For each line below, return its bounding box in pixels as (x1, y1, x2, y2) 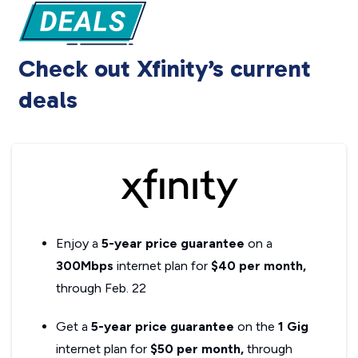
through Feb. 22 (56, 280, 146, 296)
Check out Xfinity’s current (18, 54, 311, 84)
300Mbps (56, 258, 113, 274)
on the (234, 319, 278, 335)
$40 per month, (211, 258, 306, 274)
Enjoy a (56, 236, 101, 252)
